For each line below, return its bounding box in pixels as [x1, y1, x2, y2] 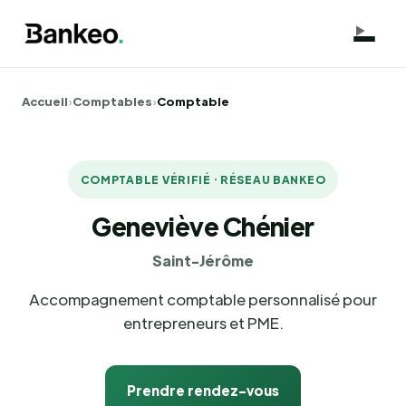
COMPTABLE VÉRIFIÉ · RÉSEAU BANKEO [80, 172, 326, 187]
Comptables [72, 93, 152, 109]
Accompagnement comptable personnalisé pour [29, 289, 377, 309]
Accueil [22, 93, 68, 109]
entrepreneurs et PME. [122, 313, 284, 333]
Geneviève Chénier [92, 209, 314, 242]
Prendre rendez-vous [127, 382, 279, 399]
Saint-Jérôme [152, 251, 254, 270]
